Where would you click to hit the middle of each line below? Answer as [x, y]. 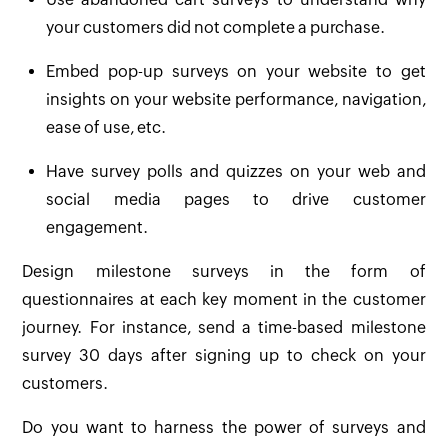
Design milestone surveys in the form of [224, 272]
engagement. [97, 228]
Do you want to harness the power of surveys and [224, 428]
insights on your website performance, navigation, [236, 100]
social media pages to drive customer [236, 200]
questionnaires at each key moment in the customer [224, 300]
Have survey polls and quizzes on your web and [236, 172]
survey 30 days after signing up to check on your [224, 356]
